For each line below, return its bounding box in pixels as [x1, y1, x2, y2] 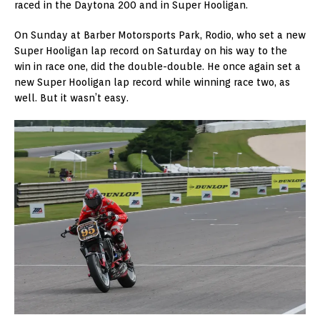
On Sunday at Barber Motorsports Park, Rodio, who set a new [14, 29, 306, 41]
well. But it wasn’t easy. [14, 91, 129, 104]
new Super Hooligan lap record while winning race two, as [14, 76, 290, 88]
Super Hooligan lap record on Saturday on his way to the [14, 44, 287, 56]
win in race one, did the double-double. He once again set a [14, 60, 301, 72]
